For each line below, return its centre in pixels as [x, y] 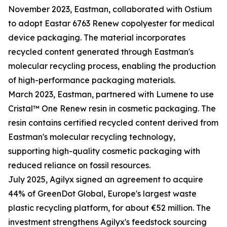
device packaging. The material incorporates [97, 38]
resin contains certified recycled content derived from [113, 123]
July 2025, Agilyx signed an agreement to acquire [106, 180]
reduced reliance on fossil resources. [79, 165]
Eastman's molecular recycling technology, [92, 137]
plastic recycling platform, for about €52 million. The [109, 208]
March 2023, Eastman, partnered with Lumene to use [111, 94]
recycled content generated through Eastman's [101, 52]
